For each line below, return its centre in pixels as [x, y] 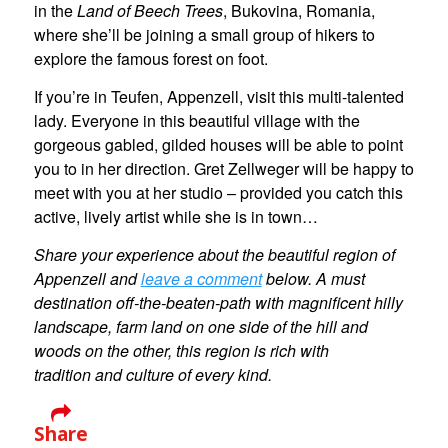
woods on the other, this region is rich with [181, 350]
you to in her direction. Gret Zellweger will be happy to [223, 169]
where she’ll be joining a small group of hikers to [204, 35]
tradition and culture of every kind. [152, 374]
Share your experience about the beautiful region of [214, 254]
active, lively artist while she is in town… [175, 217]
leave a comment [201, 278]
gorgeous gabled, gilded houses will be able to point [218, 145]
